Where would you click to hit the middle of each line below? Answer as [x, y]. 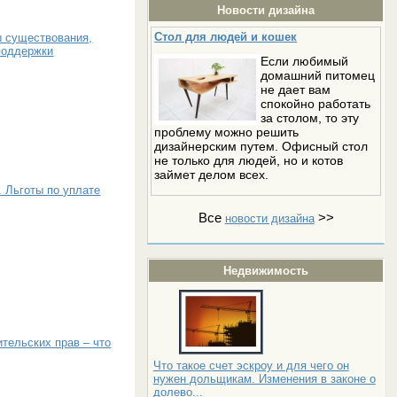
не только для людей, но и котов [249, 160]
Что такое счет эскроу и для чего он [251, 365]
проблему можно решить [227, 132]
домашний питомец [318, 75]
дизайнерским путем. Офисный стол [261, 146]
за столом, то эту [310, 117]
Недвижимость [266, 270]
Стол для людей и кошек [226, 36]
